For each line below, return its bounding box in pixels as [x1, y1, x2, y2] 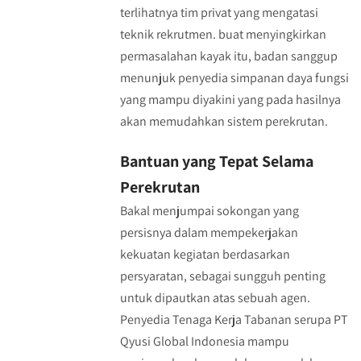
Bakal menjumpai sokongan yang [119, 202, 299, 219]
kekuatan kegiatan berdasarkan [119, 246, 290, 263]
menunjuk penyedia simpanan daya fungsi [119, 69, 349, 86]
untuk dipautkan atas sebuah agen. [119, 289, 310, 306]
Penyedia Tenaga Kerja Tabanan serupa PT [119, 311, 348, 328]
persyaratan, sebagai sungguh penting [119, 268, 326, 284]
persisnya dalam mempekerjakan [119, 224, 298, 241]
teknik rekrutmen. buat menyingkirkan [119, 26, 326, 43]
